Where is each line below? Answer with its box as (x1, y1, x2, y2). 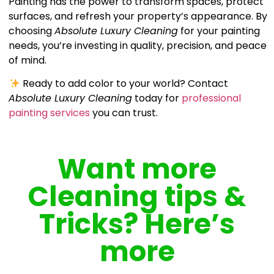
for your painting (178, 23, 261, 38)
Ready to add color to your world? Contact (20, 76, 228, 91)
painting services (9, 106, 91, 120)
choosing (9, 23, 55, 38)
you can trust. (90, 106, 158, 120)
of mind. (9, 53, 47, 67)
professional (182, 91, 242, 106)
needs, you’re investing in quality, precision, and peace (9, 38, 267, 53)
